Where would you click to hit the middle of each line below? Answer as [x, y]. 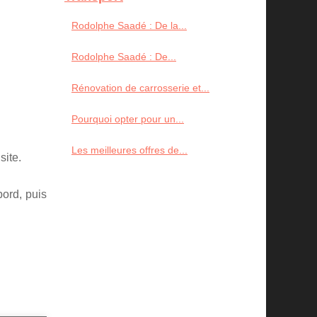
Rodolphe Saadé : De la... [129, 25]
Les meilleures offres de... [129, 150]
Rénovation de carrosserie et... [140, 88]
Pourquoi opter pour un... [128, 119]
